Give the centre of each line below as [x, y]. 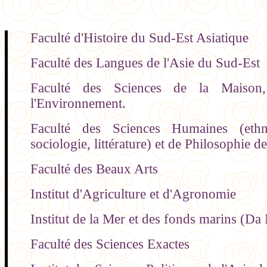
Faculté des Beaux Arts [94, 169]
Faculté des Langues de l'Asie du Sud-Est [145, 63]
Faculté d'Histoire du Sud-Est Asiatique [140, 38]
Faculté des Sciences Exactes [110, 244]
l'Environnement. [78, 104]
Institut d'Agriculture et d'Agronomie [133, 194]
